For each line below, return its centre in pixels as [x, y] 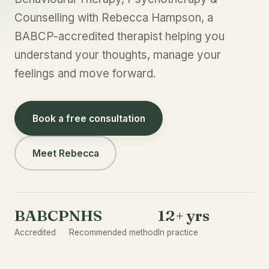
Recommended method [113, 232]
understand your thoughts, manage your [118, 55]
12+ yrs [184, 216]
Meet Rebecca [65, 153]
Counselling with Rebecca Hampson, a [114, 18]
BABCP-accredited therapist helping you [119, 36]
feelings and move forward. [85, 74]
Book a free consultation [89, 118]
